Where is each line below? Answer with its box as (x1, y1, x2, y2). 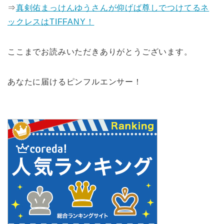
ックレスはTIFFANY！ (7, 17, 94, 26)
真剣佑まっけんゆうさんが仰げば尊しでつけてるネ (15, 3, 209, 12)
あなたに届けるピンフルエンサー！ (7, 77, 142, 86)
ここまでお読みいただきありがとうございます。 (7, 47, 192, 56)
